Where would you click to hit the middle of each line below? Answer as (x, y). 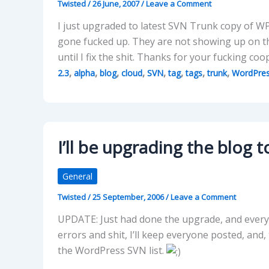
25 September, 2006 (129, 197)
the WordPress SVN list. (112, 251)
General (77, 176)
